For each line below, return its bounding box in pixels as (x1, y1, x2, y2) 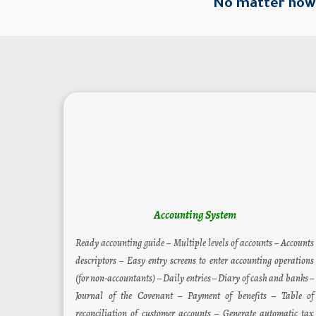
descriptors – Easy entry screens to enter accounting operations (75, 253, 315, 267)
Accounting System (153, 207, 236, 223)
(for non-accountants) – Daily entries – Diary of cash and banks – (75, 271, 315, 285)
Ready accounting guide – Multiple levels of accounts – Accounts (75, 236, 315, 250)
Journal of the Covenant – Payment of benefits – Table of (75, 288, 315, 303)
